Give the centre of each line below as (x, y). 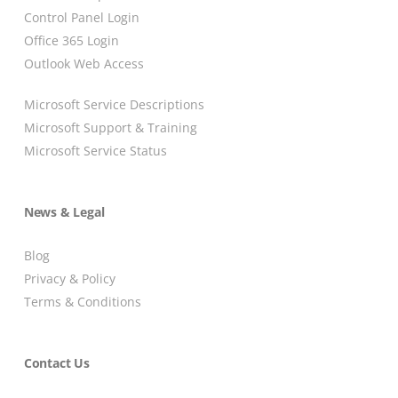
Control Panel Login (81, 18)
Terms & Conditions (82, 302)
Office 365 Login (71, 41)
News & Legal (64, 212)
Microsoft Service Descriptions (114, 105)
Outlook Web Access (84, 64)
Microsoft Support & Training (110, 128)
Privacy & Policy (69, 279)
